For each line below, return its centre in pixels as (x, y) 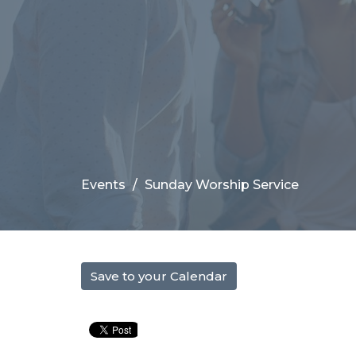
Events (103, 184)
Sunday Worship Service (222, 184)
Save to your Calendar (159, 276)
